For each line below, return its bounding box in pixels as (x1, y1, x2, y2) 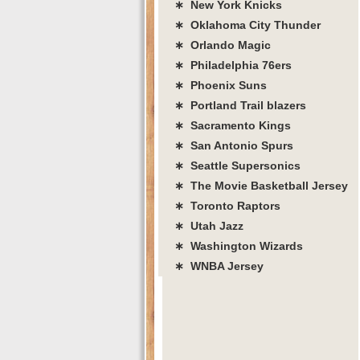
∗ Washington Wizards (174, 239, 303, 252)
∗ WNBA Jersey (174, 259, 264, 272)
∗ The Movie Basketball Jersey (174, 178, 348, 192)
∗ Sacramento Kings (174, 118, 291, 132)
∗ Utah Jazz (174, 219, 243, 232)
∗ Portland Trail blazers (174, 98, 306, 112)
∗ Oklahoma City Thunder (174, 18, 321, 31)
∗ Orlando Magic (174, 38, 271, 51)
